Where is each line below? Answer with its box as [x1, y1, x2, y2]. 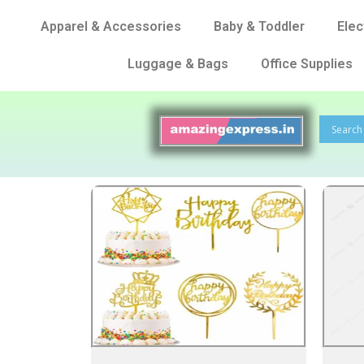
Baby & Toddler [214, 19, 305, 34]
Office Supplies [261, 56, 353, 71]
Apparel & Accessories [41, 19, 181, 34]
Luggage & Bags [128, 56, 228, 71]
